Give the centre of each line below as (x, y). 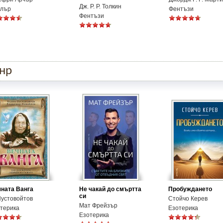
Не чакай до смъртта (110, 189)
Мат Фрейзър (98, 206)
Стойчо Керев (188, 199)
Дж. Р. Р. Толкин (100, 6)
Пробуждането (190, 189)
